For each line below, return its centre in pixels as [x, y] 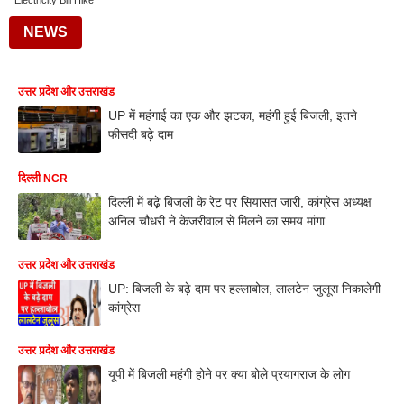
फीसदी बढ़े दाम [141, 134]
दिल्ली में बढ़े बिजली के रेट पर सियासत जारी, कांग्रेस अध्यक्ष [240, 202]
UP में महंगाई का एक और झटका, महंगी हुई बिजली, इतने [233, 115]
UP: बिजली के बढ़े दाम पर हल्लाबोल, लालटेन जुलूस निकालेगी [244, 288]
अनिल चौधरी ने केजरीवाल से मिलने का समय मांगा [216, 220]
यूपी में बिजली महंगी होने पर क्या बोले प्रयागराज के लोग [229, 375]
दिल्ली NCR [43, 178]
